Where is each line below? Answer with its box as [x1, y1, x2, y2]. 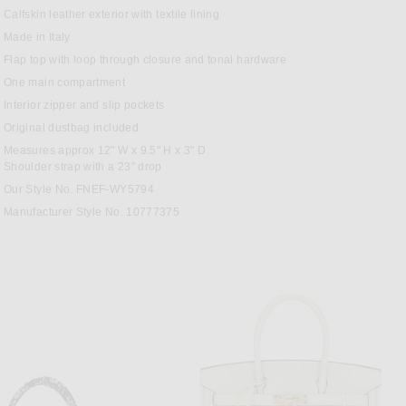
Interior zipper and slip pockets [4, 99, 165, 111]
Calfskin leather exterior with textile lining [4, 8, 220, 21]
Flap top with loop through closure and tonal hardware [4, 53, 287, 66]
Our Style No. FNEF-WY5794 [4, 183, 154, 196]
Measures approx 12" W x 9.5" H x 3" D [4, 144, 207, 157]
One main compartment [4, 76, 126, 89]
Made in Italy [4, 31, 71, 43]
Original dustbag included [4, 121, 139, 134]
